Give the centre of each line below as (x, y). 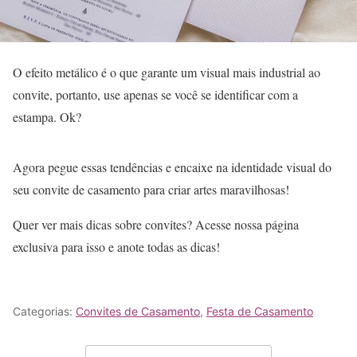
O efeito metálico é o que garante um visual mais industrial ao (167, 73)
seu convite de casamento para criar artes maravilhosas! (151, 190)
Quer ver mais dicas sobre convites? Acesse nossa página (156, 225)
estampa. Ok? (47, 117)
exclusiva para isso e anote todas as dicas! (116, 247)
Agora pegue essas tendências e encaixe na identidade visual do (172, 167)
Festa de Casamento (260, 312)
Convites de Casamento (138, 312)
